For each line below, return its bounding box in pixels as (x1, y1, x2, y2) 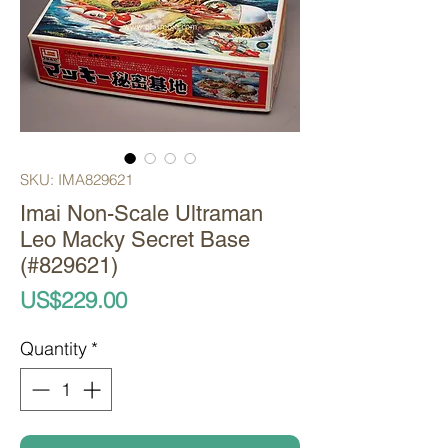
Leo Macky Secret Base (20, 227, 250, 253)
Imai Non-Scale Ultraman (20, 201, 263, 227)
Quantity (20, 337, 87, 361)
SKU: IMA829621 (20, 170, 133, 190)
